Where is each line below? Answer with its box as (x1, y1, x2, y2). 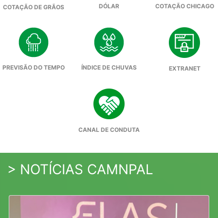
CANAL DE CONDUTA (78, 126, 140, 134)
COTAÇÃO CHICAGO (155, 2, 214, 10)
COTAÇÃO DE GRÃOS (2, 3, 64, 11)
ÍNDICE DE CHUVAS (81, 64, 137, 72)
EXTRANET (168, 65, 200, 73)
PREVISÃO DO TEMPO (2, 64, 65, 72)
